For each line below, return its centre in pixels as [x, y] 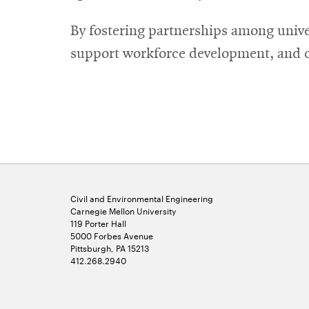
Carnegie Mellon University [123, 211]
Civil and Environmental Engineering [142, 198]
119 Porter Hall [98, 223]
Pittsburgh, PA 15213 [110, 248]
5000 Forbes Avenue [112, 236]
